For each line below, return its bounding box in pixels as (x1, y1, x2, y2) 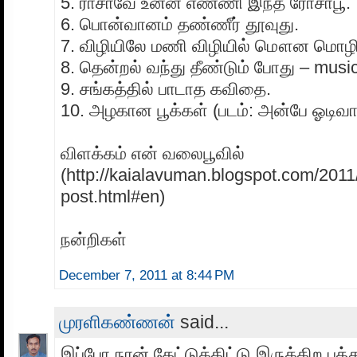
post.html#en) (61, 186, 165, 207)
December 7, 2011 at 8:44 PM (59, 268, 234, 284)
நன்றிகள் (61, 229, 127, 250)
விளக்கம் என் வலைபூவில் (61, 143, 245, 164)
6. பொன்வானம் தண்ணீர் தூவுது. (61, 14, 299, 35)
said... (175, 312, 229, 333)
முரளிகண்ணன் (59, 312, 175, 333)
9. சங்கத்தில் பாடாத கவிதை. (61, 79, 271, 100)
